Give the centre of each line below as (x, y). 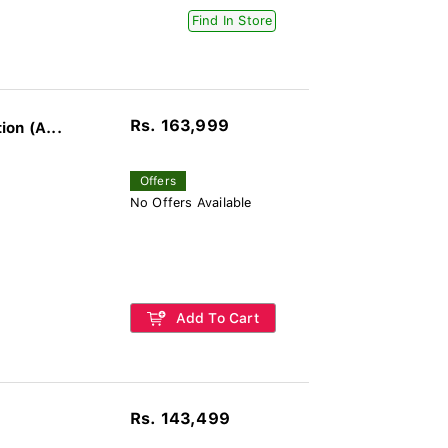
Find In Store (232, 20)
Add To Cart (215, 318)
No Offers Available (190, 202)
